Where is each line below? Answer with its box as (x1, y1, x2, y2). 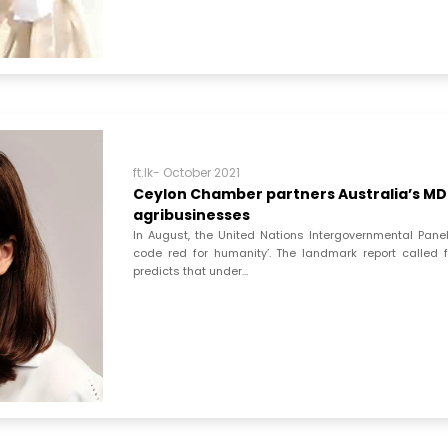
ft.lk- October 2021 (133, 164, 241, 182)
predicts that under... (133, 263, 249, 280)
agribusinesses (133, 205, 251, 226)
